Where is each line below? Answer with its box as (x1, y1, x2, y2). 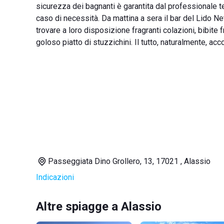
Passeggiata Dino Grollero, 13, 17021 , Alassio (48, 156, 210, 166)
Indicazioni (36, 172, 74, 182)
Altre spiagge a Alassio (36, 199, 161, 213)
